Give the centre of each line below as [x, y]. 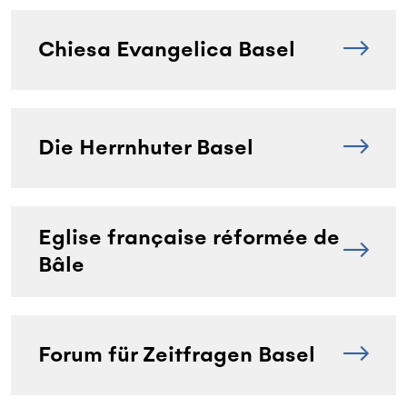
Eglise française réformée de [189, 237]
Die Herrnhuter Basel [146, 147]
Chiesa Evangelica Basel [167, 49]
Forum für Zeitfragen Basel [177, 354]
